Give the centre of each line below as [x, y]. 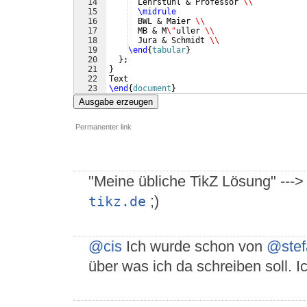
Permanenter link [103, 127]
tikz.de [117, 202]
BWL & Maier [162, 22]
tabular [169, 50]
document [152, 89]
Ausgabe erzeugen [116, 102]
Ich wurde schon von [194, 247]
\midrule [157, 12]
